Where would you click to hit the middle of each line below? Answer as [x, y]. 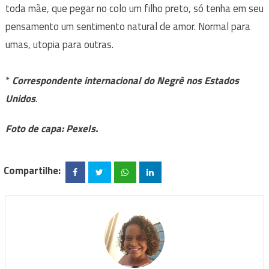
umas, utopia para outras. [59, 44]
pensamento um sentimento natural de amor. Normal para [128, 26]
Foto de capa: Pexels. [51, 128]
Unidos [20, 98]
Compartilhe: [32, 171]
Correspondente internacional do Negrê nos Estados [125, 80]
